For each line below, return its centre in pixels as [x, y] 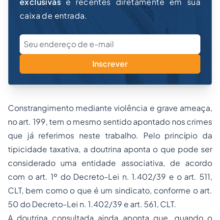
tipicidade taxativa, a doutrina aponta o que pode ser [110, 149]
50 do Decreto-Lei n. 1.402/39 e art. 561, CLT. [92, 204]
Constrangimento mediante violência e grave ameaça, [110, 108]
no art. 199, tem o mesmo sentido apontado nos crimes [110, 122]
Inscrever [110, 64]
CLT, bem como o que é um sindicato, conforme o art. [110, 191]
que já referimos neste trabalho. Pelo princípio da [110, 136]
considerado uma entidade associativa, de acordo [110, 163]
